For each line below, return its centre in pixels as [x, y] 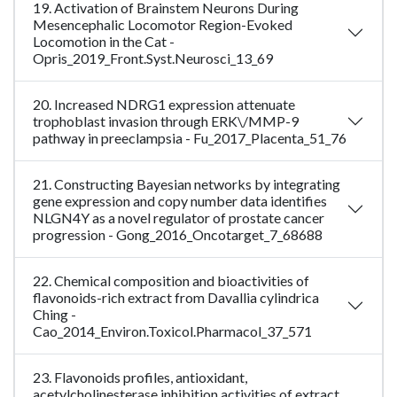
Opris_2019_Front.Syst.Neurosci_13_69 [153, 58]
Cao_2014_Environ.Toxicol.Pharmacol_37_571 [172, 331]
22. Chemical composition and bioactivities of [171, 281]
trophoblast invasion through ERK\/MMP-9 [166, 121]
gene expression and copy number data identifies [180, 201]
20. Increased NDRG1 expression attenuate [164, 105]
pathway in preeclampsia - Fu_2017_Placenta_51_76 [190, 138]
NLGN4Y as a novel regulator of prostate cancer [179, 218]
